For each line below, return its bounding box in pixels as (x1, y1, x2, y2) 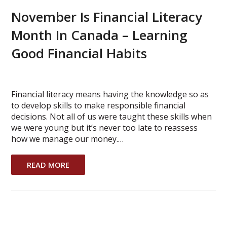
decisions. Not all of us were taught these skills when (11, 110, 212, 122)
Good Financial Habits (11, 44, 147, 62)
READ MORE (27, 159, 70, 170)
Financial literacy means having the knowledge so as (11, 88, 209, 100)
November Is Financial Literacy (11, 7, 203, 26)
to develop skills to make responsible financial (11, 99, 186, 111)
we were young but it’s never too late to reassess (11, 122, 198, 133)
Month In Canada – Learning (11, 25, 188, 44)
